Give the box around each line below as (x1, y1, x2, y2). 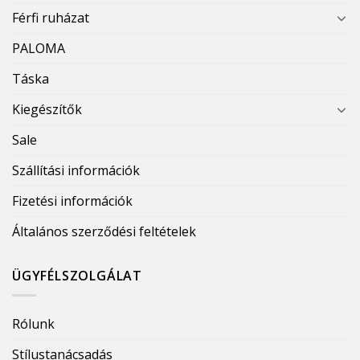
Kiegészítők (12, 100, 82, 118)
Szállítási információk (12, 161, 140, 179)
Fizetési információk (12, 191, 133, 210)
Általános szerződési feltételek (12, 222, 196, 240)
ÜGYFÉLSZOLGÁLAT (12, 266, 142, 284)
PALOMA (12, 39, 65, 57)
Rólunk (12, 315, 55, 333)
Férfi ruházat (12, 8, 89, 27)
